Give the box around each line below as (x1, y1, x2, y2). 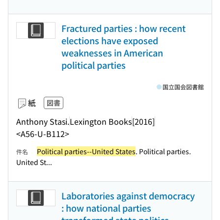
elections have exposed (61, 34, 158, 47)
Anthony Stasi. (16, 115, 69, 127)
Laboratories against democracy (61, 189, 195, 202)
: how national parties (61, 201, 151, 214)
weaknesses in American (61, 46, 163, 59)
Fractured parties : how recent (61, 22, 186, 34)
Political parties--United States (37, 146, 136, 156)
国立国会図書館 (163, 82, 204, 91)
